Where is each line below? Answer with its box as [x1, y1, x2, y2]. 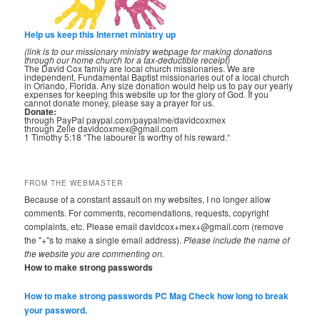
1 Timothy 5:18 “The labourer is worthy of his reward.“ [24, 130, 231, 143]
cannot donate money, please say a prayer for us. [24, 96, 215, 109]
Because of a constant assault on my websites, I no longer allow [24, 193, 271, 206]
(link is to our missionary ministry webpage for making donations [24, 44, 273, 57]
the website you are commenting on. [24, 247, 165, 260]
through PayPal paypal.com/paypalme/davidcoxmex [24, 113, 226, 126]
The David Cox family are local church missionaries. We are [24, 61, 256, 74]
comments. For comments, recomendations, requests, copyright [24, 206, 269, 219]
